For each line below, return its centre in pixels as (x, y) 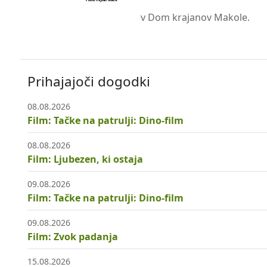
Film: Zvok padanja (73, 237)
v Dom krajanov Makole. (195, 17)
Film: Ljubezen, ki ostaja (85, 159)
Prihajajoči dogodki (89, 82)
